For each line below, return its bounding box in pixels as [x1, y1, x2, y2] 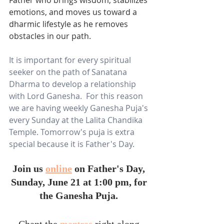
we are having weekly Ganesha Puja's [9, 102, 150, 113]
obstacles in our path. [9, 30, 93, 41]
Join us [12, 162, 45, 174]
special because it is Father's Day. [9, 138, 138, 149]
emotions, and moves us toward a [9, 6, 139, 17]
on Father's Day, [72, 162, 147, 174]
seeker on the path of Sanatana [9, 66, 129, 77]
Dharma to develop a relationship [9, 78, 138, 89]
